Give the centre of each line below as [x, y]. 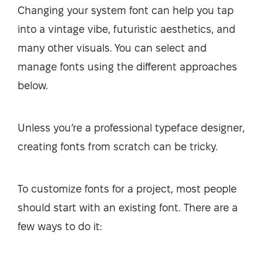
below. [33, 86]
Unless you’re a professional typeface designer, [131, 128]
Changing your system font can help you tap [126, 11]
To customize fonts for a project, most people [127, 189]
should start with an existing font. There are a [128, 208]
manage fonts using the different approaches [127, 67]
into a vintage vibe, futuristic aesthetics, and [127, 29]
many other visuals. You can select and [112, 48]
